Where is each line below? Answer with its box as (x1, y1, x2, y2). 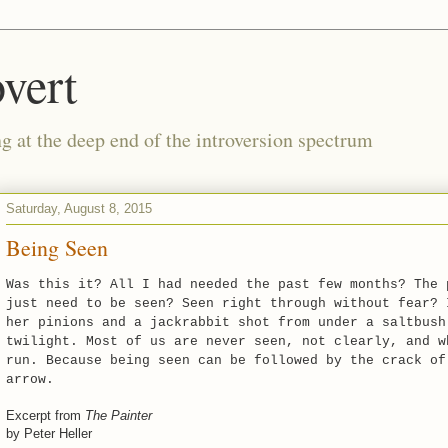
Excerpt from (6, 408, 85, 423)
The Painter (85, 408, 152, 423)
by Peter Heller (6, 426, 92, 441)
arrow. (6, 372, 54, 387)
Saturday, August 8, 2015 (6, 200, 152, 216)
